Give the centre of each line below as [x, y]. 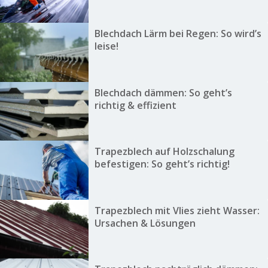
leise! [106, 46]
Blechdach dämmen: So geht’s [163, 92]
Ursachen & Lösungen [145, 223]
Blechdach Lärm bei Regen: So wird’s [178, 34]
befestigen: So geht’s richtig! [162, 164]
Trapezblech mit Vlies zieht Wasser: [177, 210]
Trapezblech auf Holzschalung [164, 152]
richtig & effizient [135, 105]
